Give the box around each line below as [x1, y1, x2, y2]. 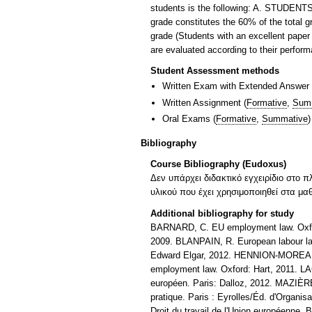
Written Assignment [162, 97, 241, 108]
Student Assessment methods [150, 65, 279, 77]
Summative [262, 114, 308, 125]
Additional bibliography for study [150, 208, 294, 219]
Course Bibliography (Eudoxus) [150, 159, 286, 170]
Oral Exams [162, 114, 210, 125]
